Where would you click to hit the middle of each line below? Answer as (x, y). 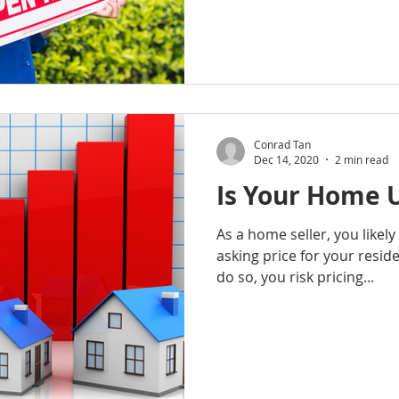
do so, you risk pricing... (295, 277)
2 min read (362, 159)
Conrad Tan (282, 144)
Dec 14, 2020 (286, 159)
